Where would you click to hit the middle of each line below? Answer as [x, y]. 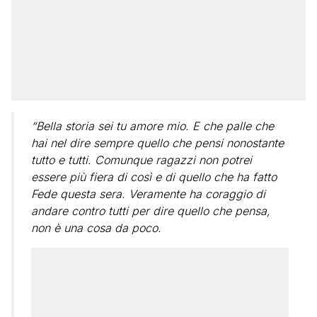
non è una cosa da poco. [96, 228]
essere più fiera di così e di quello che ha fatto [154, 177]
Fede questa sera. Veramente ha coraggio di [148, 194]
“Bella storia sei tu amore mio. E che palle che [152, 126]
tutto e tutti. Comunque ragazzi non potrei [142, 160]
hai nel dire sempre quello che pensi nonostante [157, 143]
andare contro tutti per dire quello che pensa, [151, 211]
